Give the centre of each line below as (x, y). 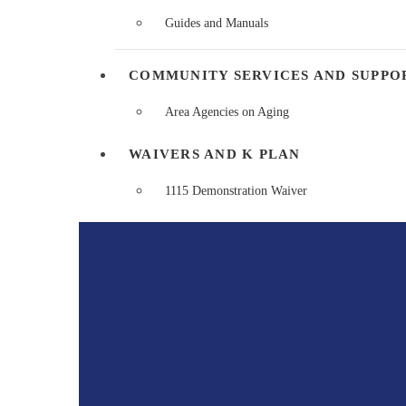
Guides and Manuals (217, 23)
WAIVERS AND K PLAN (215, 154)
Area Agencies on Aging (227, 111)
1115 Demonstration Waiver (236, 190)
